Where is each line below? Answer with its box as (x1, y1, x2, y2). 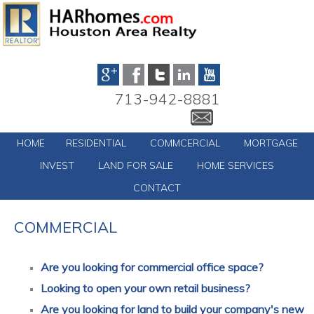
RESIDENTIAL (65, 137, 126, 149)
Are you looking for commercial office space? (41, 260, 264, 274)
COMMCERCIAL (149, 137, 220, 149)
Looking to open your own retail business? (41, 281, 250, 295)
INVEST (40, 159, 74, 172)
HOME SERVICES (197, 159, 274, 172)
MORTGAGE (243, 137, 298, 149)
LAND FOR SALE (98, 159, 173, 172)
